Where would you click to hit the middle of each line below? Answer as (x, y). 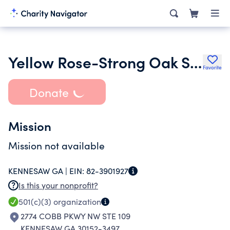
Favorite (212, 67)
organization (76, 202)
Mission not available (56, 145)
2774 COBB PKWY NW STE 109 (75, 216)
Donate (49, 92)
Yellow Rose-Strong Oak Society (196, 62)
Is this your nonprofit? (58, 185)
